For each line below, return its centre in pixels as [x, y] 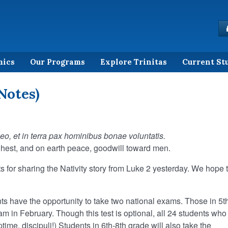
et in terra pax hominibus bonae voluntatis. [89, 135]
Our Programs [58, 62]
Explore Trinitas [134, 62]
